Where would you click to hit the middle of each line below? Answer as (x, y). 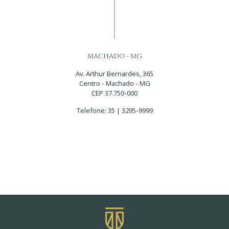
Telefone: (92, 110)
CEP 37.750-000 (114, 93)
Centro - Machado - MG (114, 83)
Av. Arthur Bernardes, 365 (114, 74)
